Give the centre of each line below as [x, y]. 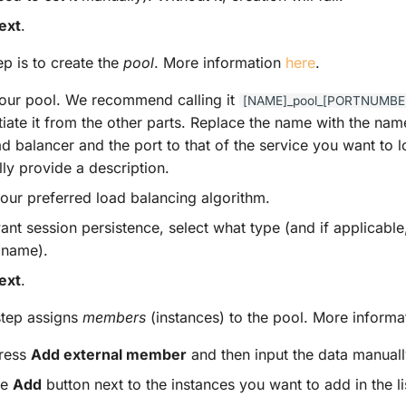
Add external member [109, 354]
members [114, 317]
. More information [220, 62]
